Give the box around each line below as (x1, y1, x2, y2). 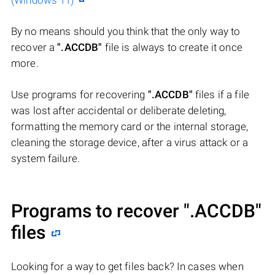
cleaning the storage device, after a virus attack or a (11, 136, 249, 149)
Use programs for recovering (11, 88, 148, 101)
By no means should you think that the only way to (11, 25, 241, 38)
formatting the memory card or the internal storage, (11, 120, 248, 133)
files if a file (192, 88, 249, 101)
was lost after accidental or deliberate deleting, (11, 104, 227, 117)
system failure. (11, 152, 80, 165)
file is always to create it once (102, 41, 242, 54)
